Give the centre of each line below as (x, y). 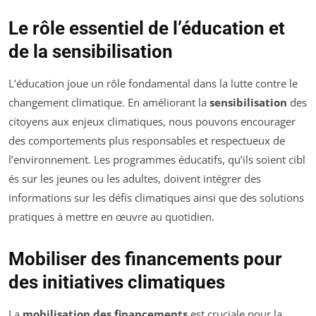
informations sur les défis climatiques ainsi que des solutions (156, 198)
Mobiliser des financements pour (145, 259)
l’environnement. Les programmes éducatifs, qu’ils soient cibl (157, 160)
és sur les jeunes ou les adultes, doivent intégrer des (135, 179)
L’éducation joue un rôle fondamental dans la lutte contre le (153, 84)
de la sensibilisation (91, 52)
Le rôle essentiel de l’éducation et (147, 29)
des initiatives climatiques (117, 282)
